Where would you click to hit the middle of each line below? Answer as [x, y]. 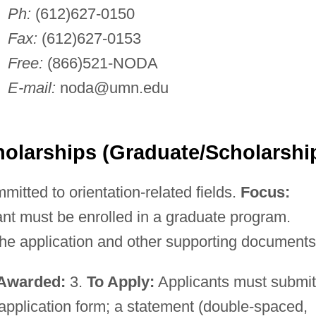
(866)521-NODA [100, 63]
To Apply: [120, 281]
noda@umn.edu [114, 87]
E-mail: [31, 87]
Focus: [265, 192]
